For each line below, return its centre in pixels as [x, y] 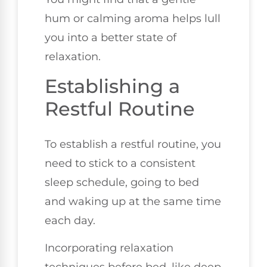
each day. [70, 220]
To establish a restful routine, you [133, 144]
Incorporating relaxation [109, 248]
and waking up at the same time [133, 201]
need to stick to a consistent [120, 163]
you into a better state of [111, 38]
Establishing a [112, 86]
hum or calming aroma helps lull [133, 19]
